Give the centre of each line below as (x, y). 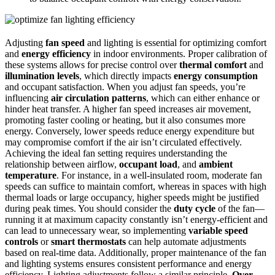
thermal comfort (213, 65)
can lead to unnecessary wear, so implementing (97, 231)
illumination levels (42, 76)
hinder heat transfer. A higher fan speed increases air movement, (128, 109)
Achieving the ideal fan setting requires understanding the (116, 153)
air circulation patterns (99, 98)
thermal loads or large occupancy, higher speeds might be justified (132, 198)
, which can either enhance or (203, 98)
